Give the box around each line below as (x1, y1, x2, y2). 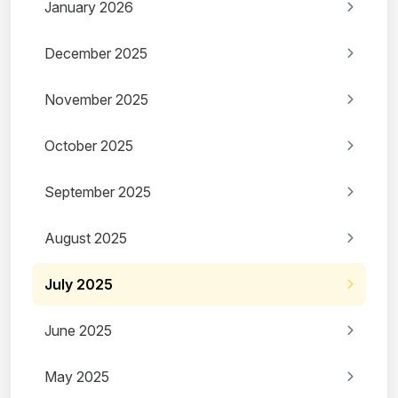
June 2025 (44, 322, 112, 340)
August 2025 (44, 229, 127, 248)
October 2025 (44, 137, 133, 155)
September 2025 (44, 183, 151, 202)
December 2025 (44, 44, 147, 63)
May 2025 (44, 368, 109, 386)
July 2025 (44, 275, 113, 294)
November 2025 (44, 91, 148, 109)
